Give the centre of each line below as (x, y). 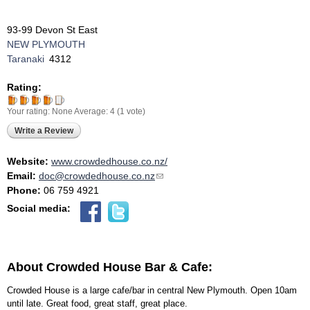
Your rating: (29, 111)
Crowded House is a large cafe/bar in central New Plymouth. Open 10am (152, 290)
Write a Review (44, 130)
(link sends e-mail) (195, 175)
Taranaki (26, 58)
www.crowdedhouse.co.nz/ (109, 161)
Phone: (25, 190)
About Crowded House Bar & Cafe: (111, 267)
